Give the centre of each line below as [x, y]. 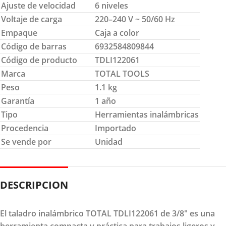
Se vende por [26, 142]
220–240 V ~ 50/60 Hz [135, 19]
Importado [116, 128]
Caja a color [117, 33]
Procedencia [25, 128]
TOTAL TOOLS [122, 73]
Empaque [19, 33]
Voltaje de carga [32, 19]
